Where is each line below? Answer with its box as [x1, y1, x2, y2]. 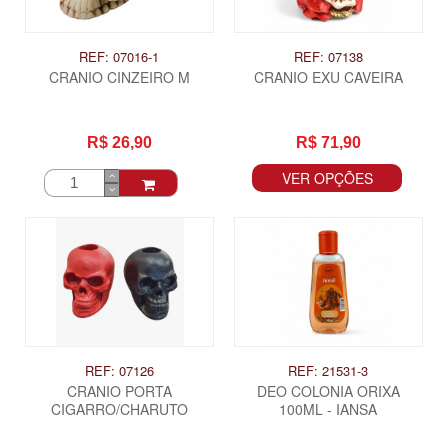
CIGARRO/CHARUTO [50, 399, 188, 420]
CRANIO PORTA [66, 381, 172, 402]
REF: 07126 [84, 361, 154, 381]
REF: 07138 [293, 46, 363, 66]
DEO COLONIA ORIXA [256, 381, 400, 402]
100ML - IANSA [279, 399, 378, 420]
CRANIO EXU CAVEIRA [253, 66, 403, 87]
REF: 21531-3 [288, 361, 369, 381]
